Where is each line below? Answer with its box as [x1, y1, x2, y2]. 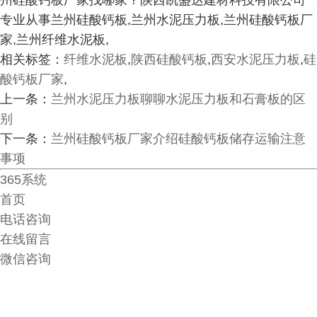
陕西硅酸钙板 [131, 52, 207, 67]
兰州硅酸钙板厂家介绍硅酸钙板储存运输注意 [51, 132, 306, 146]
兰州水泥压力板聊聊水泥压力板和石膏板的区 [51, 92, 306, 106]
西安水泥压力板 [211, 52, 300, 67]
